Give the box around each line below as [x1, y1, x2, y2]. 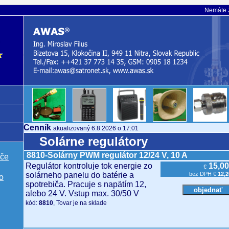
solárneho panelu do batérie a [26, 171, 134, 179]
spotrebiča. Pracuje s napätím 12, [26, 180, 146, 189]
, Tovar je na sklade [53, 199, 107, 207]
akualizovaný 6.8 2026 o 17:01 [53, 125, 139, 132]
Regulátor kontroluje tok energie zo [26, 162, 152, 170]
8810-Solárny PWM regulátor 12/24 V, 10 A [27, 151, 188, 159]
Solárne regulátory [39, 134, 148, 148]
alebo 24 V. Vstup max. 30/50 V [26, 189, 139, 198]
